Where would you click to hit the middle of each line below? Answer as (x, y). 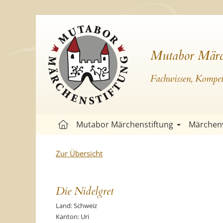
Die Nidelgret (85, 191)
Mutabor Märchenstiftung (125, 124)
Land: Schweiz (76, 206)
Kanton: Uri (72, 217)
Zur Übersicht (79, 153)
